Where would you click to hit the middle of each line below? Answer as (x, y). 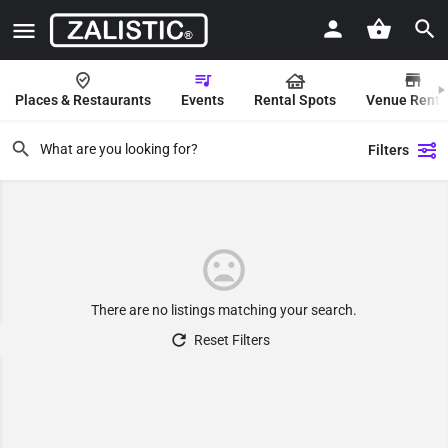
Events (202, 100)
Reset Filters (231, 340)
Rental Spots (295, 100)
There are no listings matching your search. (224, 310)
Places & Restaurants (83, 100)
